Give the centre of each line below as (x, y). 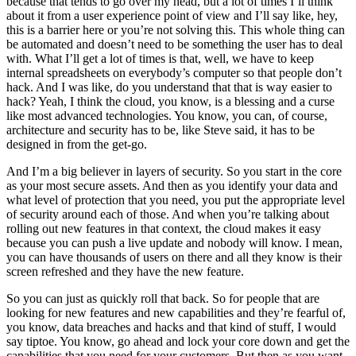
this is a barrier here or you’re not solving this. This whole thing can (176, 30)
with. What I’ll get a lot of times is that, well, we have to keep (160, 59)
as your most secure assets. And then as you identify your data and (172, 186)
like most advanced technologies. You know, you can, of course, (167, 116)
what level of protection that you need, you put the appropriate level (176, 200)
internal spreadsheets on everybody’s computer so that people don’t (174, 73)
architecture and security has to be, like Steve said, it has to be (161, 130)
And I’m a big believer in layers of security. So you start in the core (174, 172)
